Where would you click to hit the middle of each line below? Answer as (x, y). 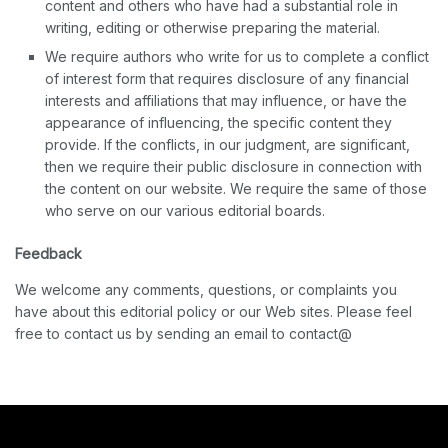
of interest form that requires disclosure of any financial (227, 79)
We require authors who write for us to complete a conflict (237, 57)
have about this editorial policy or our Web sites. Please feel (213, 312)
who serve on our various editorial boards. (185, 211)
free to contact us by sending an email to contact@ (183, 334)
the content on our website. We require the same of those (236, 189)
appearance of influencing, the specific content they (218, 123)
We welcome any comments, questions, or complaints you (206, 290)
